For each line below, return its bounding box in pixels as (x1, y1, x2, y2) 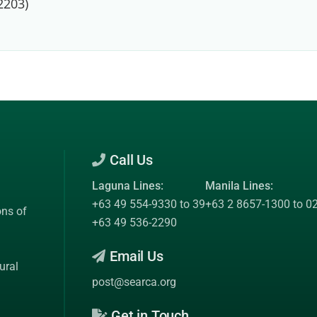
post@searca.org (91, 275, 176, 289)
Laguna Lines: (91, 179, 163, 192)
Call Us (106, 151, 153, 168)
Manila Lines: (204, 179, 273, 192)
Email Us (106, 248, 163, 265)
